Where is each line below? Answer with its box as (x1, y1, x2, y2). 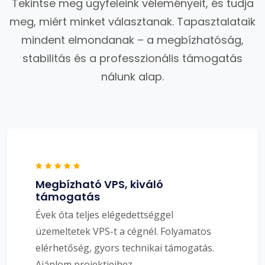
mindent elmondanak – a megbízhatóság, (21, 32, 244, 47)
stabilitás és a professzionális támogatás (22, 50, 243, 66)
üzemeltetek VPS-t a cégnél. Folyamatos (35, 224, 211, 238)
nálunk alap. (101, 69, 164, 84)
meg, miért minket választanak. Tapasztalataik (9, 14, 256, 29)
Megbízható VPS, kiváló (35, 176, 163, 192)
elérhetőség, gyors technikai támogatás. (35, 241, 214, 254)
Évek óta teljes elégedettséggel (35, 208, 173, 221)
